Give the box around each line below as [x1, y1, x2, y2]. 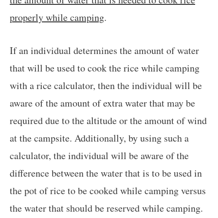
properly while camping [10, 10, 104, 24]
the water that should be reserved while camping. [10, 201, 203, 215]
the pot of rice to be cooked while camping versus [10, 183, 206, 197]
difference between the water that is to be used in [10, 166, 202, 180]
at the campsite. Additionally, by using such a [10, 131, 189, 145]
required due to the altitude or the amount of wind [10, 113, 207, 127]
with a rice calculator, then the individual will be [10, 78, 202, 92]
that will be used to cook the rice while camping [10, 61, 200, 74]
